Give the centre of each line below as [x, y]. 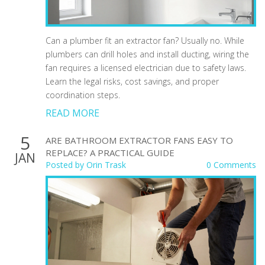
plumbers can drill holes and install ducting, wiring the [147, 54]
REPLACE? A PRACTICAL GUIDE [110, 152]
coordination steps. [83, 95]
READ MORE [72, 113]
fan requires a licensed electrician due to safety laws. [146, 67]
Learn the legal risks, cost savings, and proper [132, 81]
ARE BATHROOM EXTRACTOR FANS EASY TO [139, 140]
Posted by [66, 164]
